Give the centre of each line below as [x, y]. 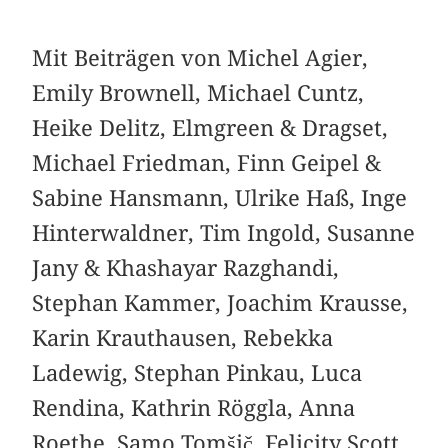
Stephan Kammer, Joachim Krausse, [220, 302]
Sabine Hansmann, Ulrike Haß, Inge [220, 197]
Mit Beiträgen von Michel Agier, [200, 57]
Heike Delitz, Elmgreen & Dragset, [210, 127]
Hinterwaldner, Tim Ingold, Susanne [224, 232]
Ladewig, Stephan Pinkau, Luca [197, 372]
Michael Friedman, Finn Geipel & [207, 162]
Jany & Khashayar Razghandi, [186, 267]
